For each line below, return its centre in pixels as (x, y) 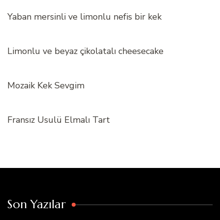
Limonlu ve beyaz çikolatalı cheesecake (85, 51)
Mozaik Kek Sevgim (46, 86)
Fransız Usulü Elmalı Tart (59, 120)
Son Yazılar (37, 205)
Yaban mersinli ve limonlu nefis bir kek (84, 17)
